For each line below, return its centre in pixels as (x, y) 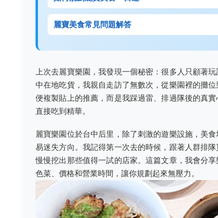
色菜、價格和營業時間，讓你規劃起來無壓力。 (117, 173)
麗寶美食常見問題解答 (92, 24)
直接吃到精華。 (63, 111)
